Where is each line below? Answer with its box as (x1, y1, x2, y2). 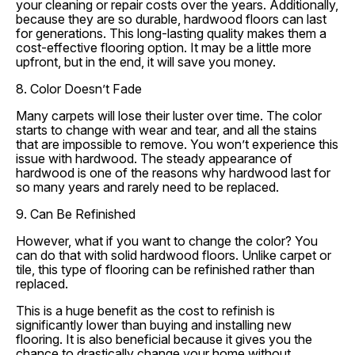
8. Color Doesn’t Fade (16, 81, 142, 97)
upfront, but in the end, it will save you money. (16, 54, 276, 70)
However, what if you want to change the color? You (16, 233, 318, 249)
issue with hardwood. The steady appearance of (16, 151, 292, 166)
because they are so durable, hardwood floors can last (16, 11, 326, 27)
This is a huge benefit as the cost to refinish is (16, 303, 275, 319)
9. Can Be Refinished (16, 206, 136, 222)
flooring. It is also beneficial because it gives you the (16, 331, 312, 347)
